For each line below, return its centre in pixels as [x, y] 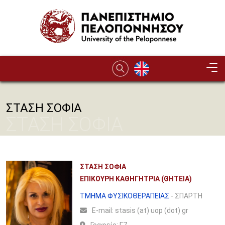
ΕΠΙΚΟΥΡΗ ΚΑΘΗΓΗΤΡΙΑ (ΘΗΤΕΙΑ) [136, 179]
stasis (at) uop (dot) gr [151, 210]
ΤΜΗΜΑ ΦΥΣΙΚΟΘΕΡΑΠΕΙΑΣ [124, 196]
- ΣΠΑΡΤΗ [186, 196]
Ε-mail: [103, 210]
